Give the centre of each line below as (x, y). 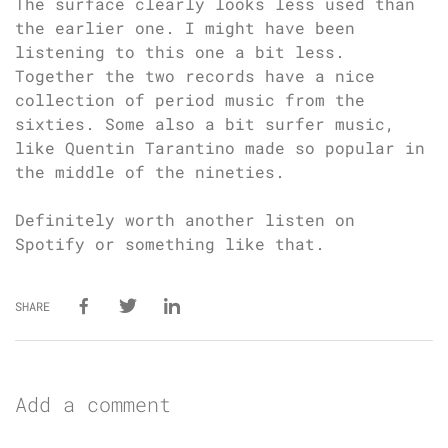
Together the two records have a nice (195, 75)
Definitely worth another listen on (185, 219)
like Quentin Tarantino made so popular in (220, 147)
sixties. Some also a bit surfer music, (205, 123)
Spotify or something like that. (170, 243)
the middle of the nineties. (150, 171)
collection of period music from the (190, 99)
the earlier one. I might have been (185, 27)
